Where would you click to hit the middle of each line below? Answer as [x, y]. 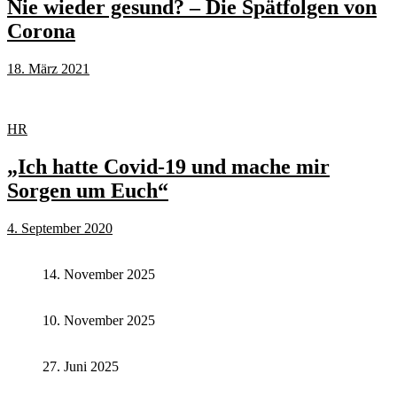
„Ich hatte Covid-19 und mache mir [168, 166]
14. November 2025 [99, 274]
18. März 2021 [48, 68]
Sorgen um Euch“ [88, 190]
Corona [41, 31]
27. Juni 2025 [81, 366]
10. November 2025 [99, 320]
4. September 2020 [60, 228]
